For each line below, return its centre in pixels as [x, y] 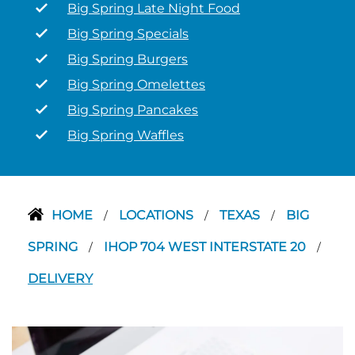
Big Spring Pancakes [133, 110]
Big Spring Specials [128, 34]
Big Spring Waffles [126, 135]
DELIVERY [60, 279]
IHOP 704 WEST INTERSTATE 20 [206, 247]
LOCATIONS [158, 215]
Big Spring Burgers [128, 59]
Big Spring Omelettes [136, 84]
